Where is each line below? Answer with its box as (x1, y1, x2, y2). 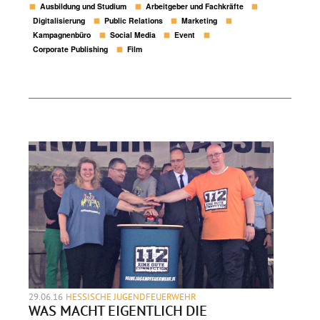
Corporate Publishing (33, 44, 109, 55)
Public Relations (104, 15, 163, 26)
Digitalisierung (33, 15, 86, 26)
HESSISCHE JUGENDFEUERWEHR (66, 291, 199, 303)
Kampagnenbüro (33, 29, 91, 41)
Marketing (181, 15, 218, 26)
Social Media (109, 29, 156, 41)
